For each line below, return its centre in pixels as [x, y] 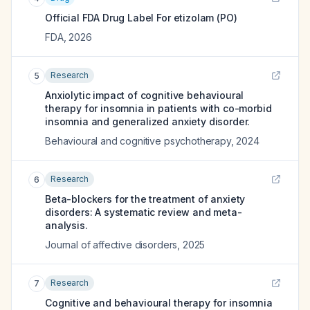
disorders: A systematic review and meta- [144, 212]
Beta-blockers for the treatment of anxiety [145, 199]
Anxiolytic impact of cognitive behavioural [145, 95]
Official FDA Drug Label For [109, 18]
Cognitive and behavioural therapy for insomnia [159, 303]
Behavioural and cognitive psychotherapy [138, 141]
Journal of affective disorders [111, 245]
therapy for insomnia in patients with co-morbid [158, 108]
